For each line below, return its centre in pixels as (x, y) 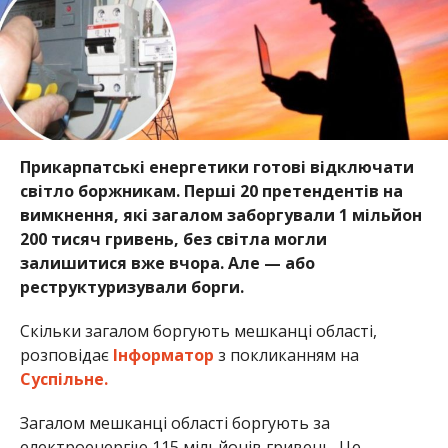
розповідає (66, 355)
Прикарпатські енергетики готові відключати (216, 167)
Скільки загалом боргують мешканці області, (198, 331)
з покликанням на (286, 355)
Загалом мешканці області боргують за (174, 423)
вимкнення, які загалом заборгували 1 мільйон (220, 215)
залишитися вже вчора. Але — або (167, 263)
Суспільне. (63, 379)
